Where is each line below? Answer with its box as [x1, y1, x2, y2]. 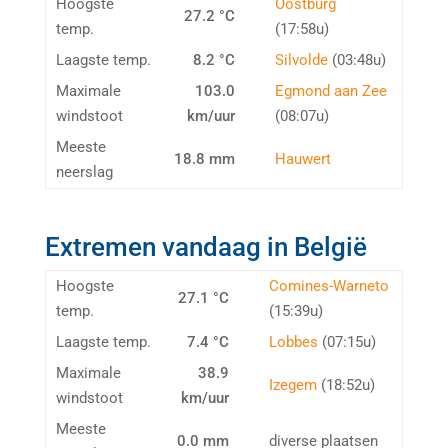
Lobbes [268, 332, 318, 351]
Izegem [268, 375, 317, 394]
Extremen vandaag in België [44, 231, 367, 262]
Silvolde [274, 50, 328, 69]
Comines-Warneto [268, 276, 389, 295]
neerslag [55, 162, 113, 181]
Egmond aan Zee [274, 81, 387, 100]
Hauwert [274, 149, 331, 168]
